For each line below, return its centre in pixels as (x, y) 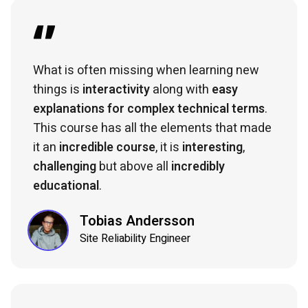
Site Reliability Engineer (135, 239)
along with (181, 89)
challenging (65, 166)
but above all (134, 166)
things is (58, 89)
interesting (212, 147)
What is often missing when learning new (146, 70)
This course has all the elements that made (152, 128)
